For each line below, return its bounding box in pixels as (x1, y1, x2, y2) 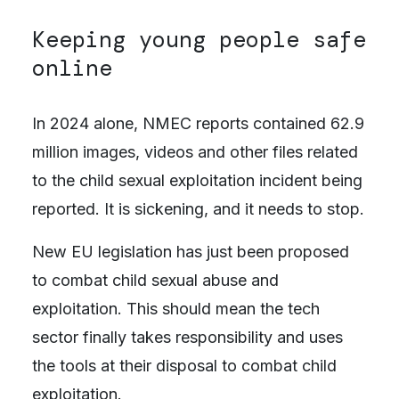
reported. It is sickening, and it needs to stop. (31, 199, 364, 218)
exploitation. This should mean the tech (31, 298, 320, 318)
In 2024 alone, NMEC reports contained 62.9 (31, 113, 364, 133)
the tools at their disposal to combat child (31, 355, 337, 375)
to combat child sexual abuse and (31, 270, 279, 289)
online (31, 53, 112, 83)
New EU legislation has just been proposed (31, 241, 349, 261)
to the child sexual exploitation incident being (31, 170, 362, 190)
